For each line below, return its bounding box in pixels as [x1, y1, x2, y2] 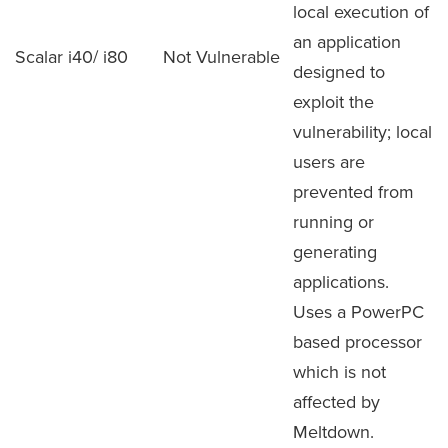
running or [293, 209, 374, 234]
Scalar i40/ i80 [15, 44, 128, 69]
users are [293, 149, 365, 174]
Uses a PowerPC [293, 299, 424, 324]
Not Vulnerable [163, 44, 280, 69]
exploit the [293, 89, 374, 114]
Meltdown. [293, 419, 374, 444]
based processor [293, 329, 422, 354]
